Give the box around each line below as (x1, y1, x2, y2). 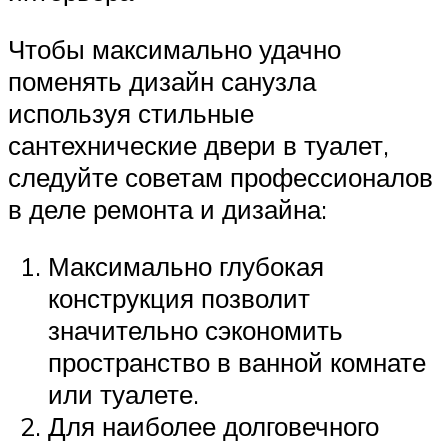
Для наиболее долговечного (48, 410, 379, 443)
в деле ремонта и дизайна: (8, 192, 327, 225)
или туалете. (48, 378, 199, 411)
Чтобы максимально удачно (8, 32, 341, 65)
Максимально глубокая (48, 250, 324, 283)
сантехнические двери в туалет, (8, 128, 389, 161)
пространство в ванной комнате (48, 346, 426, 379)
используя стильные (8, 96, 254, 129)
